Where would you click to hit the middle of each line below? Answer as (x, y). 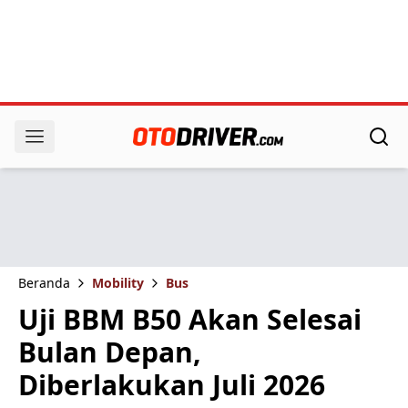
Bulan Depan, (110, 352)
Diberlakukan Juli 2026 (172, 385)
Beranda (44, 283)
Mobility (118, 283)
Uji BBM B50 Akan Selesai (190, 319)
